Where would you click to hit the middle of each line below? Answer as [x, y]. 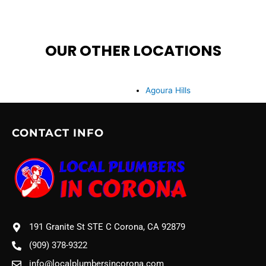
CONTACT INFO [58, 133]
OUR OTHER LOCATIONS [133, 50]
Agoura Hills [168, 91]
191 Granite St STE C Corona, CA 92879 [107, 227]
